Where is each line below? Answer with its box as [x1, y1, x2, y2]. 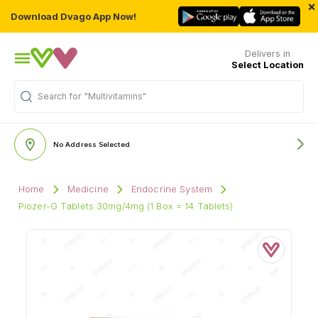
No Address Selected [53, 140, 130, 148]
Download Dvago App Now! [11, 11, 136, 22]
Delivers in [245, 48, 290, 59]
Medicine [67, 184, 109, 194]
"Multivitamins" [84, 91, 146, 102]
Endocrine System [131, 184, 213, 194]
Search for [38, 91, 81, 102]
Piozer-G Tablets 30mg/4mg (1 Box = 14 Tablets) [18, 201, 234, 212]
